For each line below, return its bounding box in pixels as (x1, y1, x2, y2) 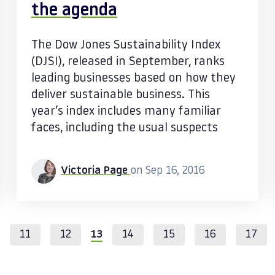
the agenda (31, 2, 117, 20)
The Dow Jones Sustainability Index (31, 39, 220, 52)
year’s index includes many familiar (31, 106, 221, 118)
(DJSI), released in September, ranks (31, 56, 225, 68)
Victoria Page (60, 165, 131, 177)
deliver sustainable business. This (31, 89, 210, 101)
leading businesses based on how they (31, 72, 236, 85)
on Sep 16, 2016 (130, 165, 205, 177)
